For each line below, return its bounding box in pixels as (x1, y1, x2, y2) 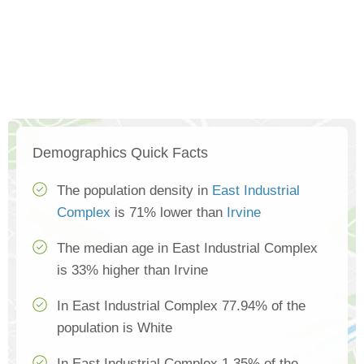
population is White (57, 320, 172, 336)
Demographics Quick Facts (32, 145, 208, 162)
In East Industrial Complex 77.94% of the (57, 298, 305, 314)
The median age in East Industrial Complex (57, 240, 318, 257)
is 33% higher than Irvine (57, 262, 208, 279)
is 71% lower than (110, 205, 227, 221)
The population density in (57, 183, 212, 199)
